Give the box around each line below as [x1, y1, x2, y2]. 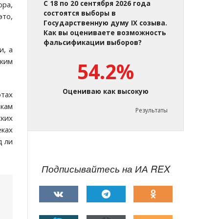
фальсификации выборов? [44, 38, 142, 47]
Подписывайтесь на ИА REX [42, 162, 170, 175]
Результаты [135, 106, 168, 115]
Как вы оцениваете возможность [44, 28, 166, 38]
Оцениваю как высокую [63, 87, 149, 96]
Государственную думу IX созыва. [44, 19, 167, 28]
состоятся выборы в [44, 9, 116, 18]
